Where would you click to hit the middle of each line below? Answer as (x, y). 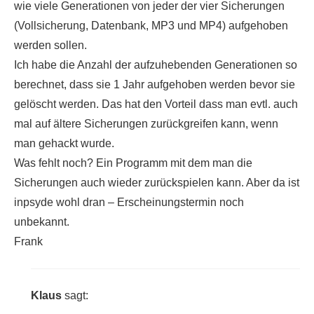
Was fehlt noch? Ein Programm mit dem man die (133, 163)
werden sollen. (50, 46)
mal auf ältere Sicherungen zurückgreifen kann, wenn (146, 124)
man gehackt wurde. (64, 144)
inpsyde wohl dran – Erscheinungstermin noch (129, 203)
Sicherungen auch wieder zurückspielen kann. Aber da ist (157, 183)
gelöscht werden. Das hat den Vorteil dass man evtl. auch (156, 104)
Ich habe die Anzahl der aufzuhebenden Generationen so (156, 65)
